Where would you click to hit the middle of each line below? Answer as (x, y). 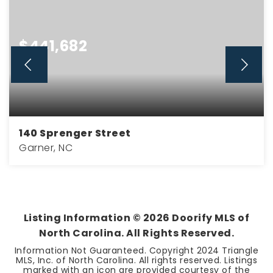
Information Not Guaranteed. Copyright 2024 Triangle (136, 250)
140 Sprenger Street (75, 133)
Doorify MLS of (210, 218)
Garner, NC (46, 148)
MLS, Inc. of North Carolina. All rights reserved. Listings (136, 260)
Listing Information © (83, 218)
